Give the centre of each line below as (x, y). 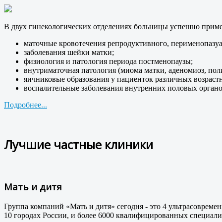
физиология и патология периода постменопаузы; (108, 61)
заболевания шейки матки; (69, 52)
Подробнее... (26, 105)
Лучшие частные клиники (79, 144)
